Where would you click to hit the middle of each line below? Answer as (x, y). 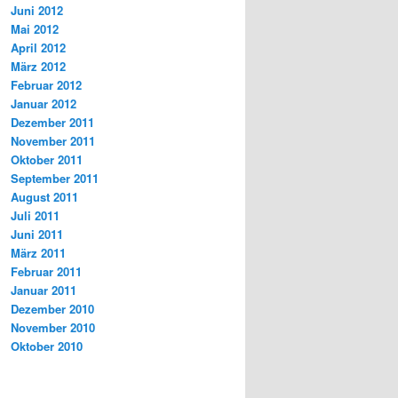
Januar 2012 (44, 103)
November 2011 (53, 140)
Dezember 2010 (52, 308)
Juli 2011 (35, 215)
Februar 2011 (46, 271)
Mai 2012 (35, 28)
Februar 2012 (46, 84)
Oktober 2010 (47, 346)
